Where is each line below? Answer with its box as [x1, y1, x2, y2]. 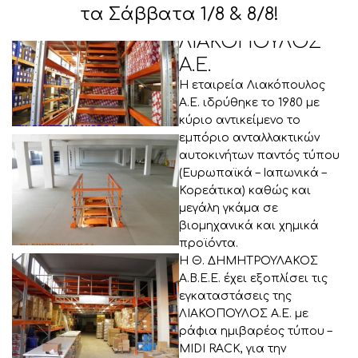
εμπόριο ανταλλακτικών [178, 132, 320, 145]
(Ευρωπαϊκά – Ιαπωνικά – [178, 167, 326, 180]
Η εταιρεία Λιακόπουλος [178, 79, 325, 92]
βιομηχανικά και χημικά [178, 220, 319, 233]
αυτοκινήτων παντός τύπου [178, 149, 340, 162]
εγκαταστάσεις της [178, 290, 292, 303]
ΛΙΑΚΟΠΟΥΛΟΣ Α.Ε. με [178, 308, 308, 320]
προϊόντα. [178, 237, 238, 250]
